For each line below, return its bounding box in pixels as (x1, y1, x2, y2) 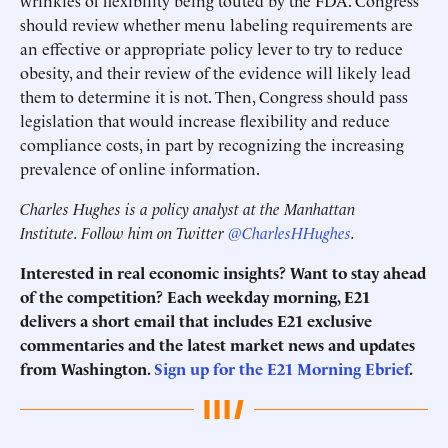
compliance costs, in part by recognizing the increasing (20, 133, 404, 155)
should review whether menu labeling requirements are (20, 13, 413, 35)
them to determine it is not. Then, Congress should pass (20, 85, 408, 107)
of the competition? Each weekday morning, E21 (20, 285, 370, 307)
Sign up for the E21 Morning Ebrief (154, 357, 409, 379)
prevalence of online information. (20, 157, 263, 179)
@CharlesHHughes (228, 221, 351, 243)
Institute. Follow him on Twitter (20, 221, 228, 243)
